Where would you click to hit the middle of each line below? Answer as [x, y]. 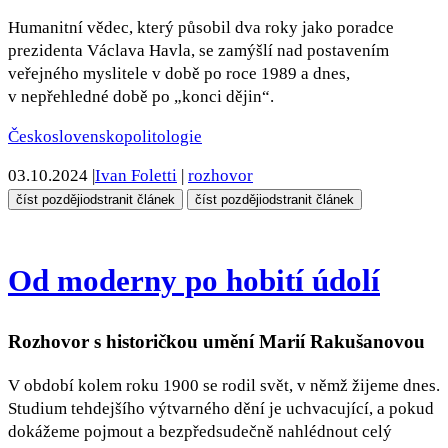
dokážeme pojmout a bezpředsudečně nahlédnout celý [200, 432]
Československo [66, 136]
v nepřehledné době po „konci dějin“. [141, 97]
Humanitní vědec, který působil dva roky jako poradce [201, 28]
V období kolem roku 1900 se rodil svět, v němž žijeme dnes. [224, 386]
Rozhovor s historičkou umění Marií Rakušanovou [216, 341]
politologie [163, 136]
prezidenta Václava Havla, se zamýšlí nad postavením [198, 51]
